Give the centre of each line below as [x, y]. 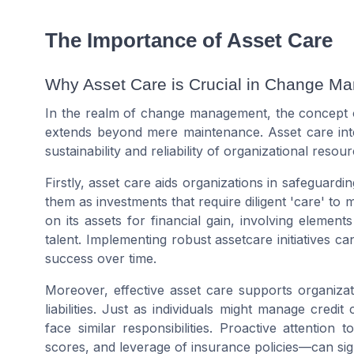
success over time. [101, 259]
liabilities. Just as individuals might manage [178, 309]
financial [176, 221]
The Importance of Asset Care [189, 40]
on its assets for [98, 221]
